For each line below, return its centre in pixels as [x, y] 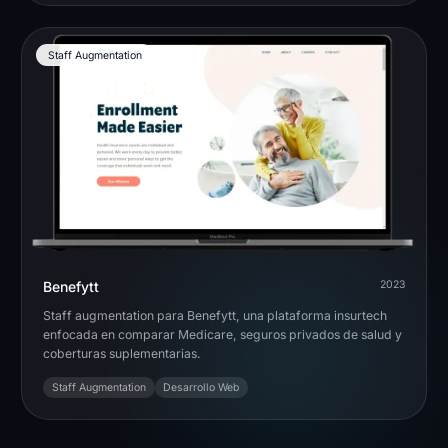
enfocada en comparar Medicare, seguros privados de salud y [222, 335]
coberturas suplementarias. [122, 354]
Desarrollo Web [201, 387]
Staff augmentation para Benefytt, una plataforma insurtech [215, 316]
